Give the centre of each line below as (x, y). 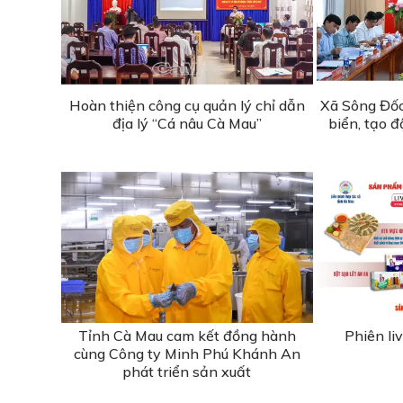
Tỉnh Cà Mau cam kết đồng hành (187, 335)
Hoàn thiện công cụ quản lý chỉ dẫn (187, 105)
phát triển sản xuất (187, 371)
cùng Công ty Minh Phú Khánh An (187, 353)
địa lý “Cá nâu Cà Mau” (187, 123)
